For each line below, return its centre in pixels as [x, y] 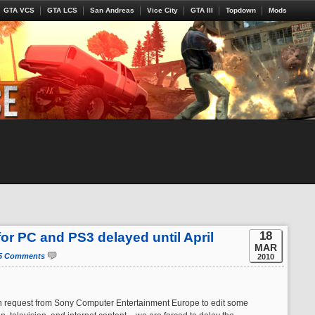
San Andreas [112, 10]
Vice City [162, 10]
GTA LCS [62, 10]
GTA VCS [19, 10]
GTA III [202, 10]
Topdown [241, 10]
